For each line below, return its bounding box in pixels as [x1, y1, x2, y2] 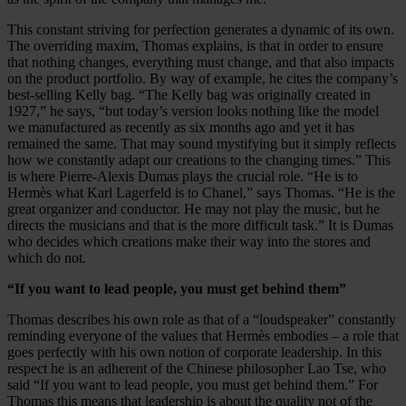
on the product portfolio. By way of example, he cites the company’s [7, 71, 398, 87]
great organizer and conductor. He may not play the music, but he [7, 201, 380, 217]
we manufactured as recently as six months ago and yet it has [7, 120, 354, 136]
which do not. [7, 250, 86, 266]
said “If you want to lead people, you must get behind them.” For [7, 377, 378, 393]
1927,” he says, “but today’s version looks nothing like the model [7, 103, 379, 120]
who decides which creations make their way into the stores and [7, 234, 371, 250]
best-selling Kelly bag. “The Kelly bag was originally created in [7, 87, 371, 103]
